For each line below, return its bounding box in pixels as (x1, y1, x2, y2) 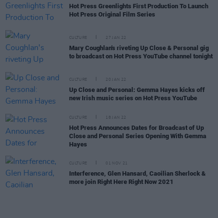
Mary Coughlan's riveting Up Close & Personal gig (69, 44, 209, 52)
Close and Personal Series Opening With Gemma (69, 132, 206, 140)
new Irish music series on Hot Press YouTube (69, 94, 197, 102)
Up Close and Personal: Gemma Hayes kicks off (69, 86, 205, 93)
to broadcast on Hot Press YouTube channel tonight (69, 53, 213, 60)
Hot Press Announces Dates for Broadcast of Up (69, 124, 204, 131)
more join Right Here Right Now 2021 (69, 178, 174, 185)
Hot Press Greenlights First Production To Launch (69, 2, 208, 10)
